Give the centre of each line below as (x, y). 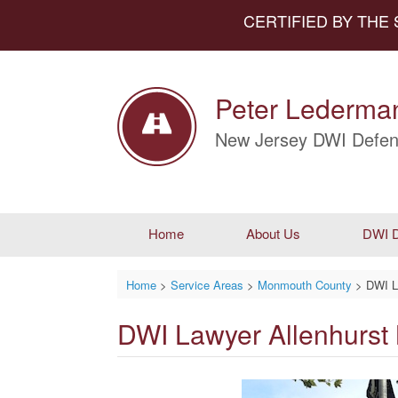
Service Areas (207, 284)
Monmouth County (304, 284)
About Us (273, 233)
